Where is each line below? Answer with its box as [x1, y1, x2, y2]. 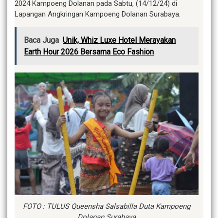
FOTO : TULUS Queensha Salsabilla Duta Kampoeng [23, 201, 190, 211]
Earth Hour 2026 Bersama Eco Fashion [24, 47, 154, 56]
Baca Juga [24, 36, 59, 45]
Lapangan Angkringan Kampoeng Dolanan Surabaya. [15, 10, 181, 18]
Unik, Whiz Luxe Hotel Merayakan [63, 36, 176, 45]
